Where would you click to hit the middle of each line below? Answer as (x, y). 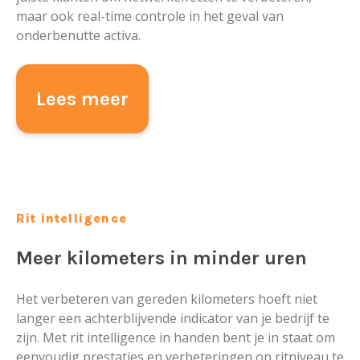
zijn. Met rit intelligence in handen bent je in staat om (176, 338)
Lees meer (82, 99)
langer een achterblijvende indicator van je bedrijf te (173, 319)
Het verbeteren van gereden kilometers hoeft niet (167, 299)
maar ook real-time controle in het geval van (150, 16)
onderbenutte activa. (78, 36)
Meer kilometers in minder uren (162, 258)
